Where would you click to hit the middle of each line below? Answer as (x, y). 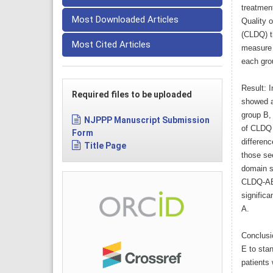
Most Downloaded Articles (125, 20)
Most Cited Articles (111, 45)
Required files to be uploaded (132, 95)
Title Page (105, 146)
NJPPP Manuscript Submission (147, 120)
